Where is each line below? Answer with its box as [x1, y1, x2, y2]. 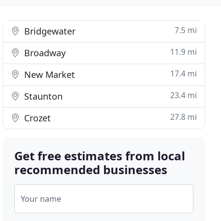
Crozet [22, 112, 51, 124]
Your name [21, 193, 62, 204]
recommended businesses [14, 161, 168, 178]
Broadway [22, 47, 66, 59]
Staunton [22, 90, 63, 102]
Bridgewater [22, 25, 76, 37]
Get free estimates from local [14, 147, 185, 164]
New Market [22, 69, 75, 80]
